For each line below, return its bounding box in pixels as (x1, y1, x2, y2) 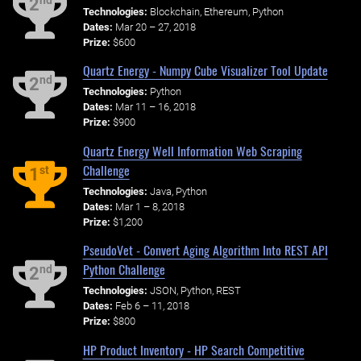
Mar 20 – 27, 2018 (114, 20, 196, 33)
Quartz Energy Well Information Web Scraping (82, 140, 302, 160)
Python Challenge (82, 259, 165, 280)
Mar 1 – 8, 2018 (114, 200, 185, 213)
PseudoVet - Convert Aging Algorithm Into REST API (82, 240, 328, 260)
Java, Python (149, 185, 207, 197)
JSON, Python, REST (149, 284, 241, 297)
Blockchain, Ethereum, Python (149, 5, 284, 18)
